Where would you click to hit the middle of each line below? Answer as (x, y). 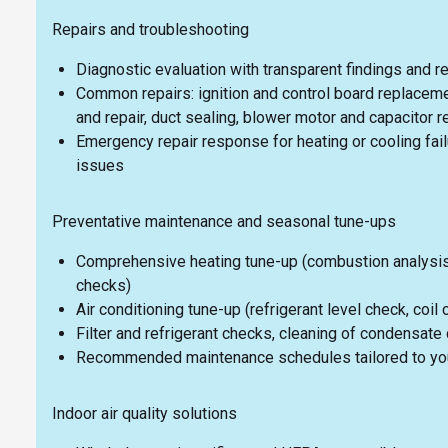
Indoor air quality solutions (144, 413)
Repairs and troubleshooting (150, 29)
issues (100, 165)
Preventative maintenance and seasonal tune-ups (224, 221)
